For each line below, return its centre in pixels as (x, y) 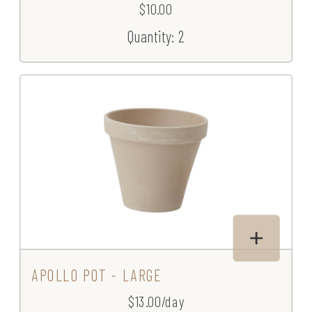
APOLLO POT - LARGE (97, 275)
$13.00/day (156, 302)
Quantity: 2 (156, 36)
